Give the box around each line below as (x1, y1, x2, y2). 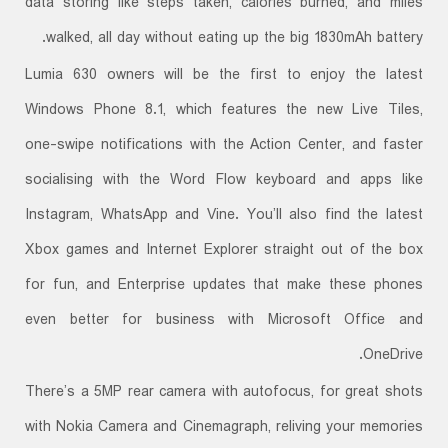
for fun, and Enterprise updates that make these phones (25, 273, 423, 298)
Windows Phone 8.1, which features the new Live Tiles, (25, 98, 423, 123)
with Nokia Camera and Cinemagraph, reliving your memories (25, 415, 423, 440)
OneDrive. (362, 343, 423, 368)
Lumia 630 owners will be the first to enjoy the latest (25, 63, 423, 88)
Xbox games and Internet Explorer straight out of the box (25, 238, 423, 263)
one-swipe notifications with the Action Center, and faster (25, 133, 423, 158)
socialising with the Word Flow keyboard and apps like (25, 168, 423, 193)
